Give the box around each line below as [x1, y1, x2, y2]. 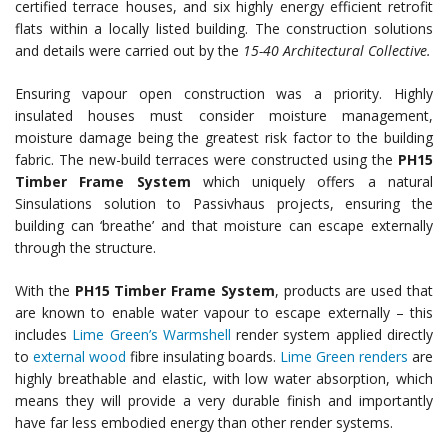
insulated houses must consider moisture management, [15, 105, 433, 125]
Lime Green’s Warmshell [72, 324, 231, 344]
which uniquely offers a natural [190, 171, 434, 191]
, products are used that [274, 280, 434, 300]
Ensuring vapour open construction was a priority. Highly [15, 83, 433, 103]
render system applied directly [230, 324, 434, 344]
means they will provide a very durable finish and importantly [15, 390, 433, 410]
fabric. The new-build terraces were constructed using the [15, 149, 398, 169]
